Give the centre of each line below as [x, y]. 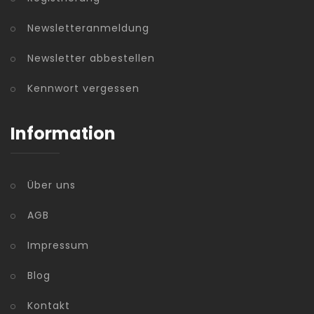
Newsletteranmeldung [88, 28]
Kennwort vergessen [83, 89]
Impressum [58, 246]
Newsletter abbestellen [91, 59]
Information [63, 134]
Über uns [52, 185]
